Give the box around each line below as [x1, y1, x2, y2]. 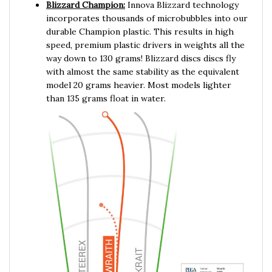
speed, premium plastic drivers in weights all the [46, 27, 245, 39]
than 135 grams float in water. [46, 81, 166, 92]
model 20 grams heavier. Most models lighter [46, 67, 231, 79]
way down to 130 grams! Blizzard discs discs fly [46, 41, 236, 52]
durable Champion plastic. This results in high [46, 14, 234, 25]
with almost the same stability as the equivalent [46, 54, 239, 66]
